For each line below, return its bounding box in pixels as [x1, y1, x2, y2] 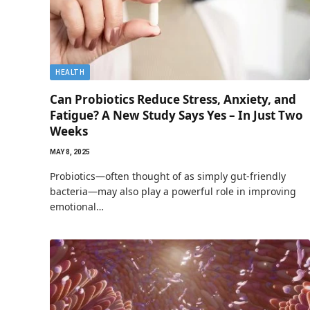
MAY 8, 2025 [50, 148, 90, 156]
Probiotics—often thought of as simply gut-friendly [50, 170, 286, 183]
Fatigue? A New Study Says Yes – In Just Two [50, 107, 303, 123]
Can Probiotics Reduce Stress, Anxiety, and [50, 91, 296, 107]
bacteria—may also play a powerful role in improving [50, 185, 296, 198]
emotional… [50, 200, 104, 213]
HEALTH [55, 69, 84, 76]
